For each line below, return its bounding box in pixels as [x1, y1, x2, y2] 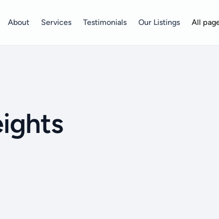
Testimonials [83, 17, 127, 27]
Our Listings [138, 17, 180, 27]
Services [41, 17, 71, 27]
